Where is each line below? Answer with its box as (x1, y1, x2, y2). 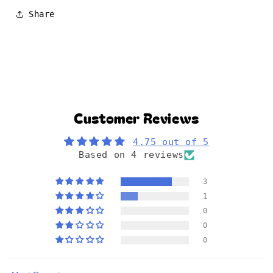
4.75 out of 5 (132, 136, 209, 148)
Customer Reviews (74, 108, 199, 128)
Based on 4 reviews (79, 149, 184, 161)
